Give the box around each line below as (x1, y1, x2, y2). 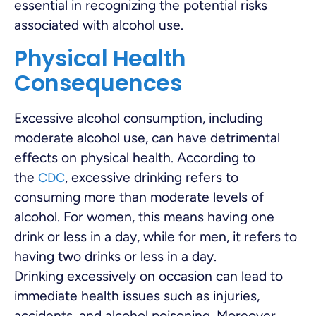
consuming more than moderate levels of (14, 188, 264, 205)
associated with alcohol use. (14, 17, 183, 34)
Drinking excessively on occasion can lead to (14, 267, 283, 284)
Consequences (14, 68, 182, 99)
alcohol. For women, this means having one (14, 208, 274, 225)
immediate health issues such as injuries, (14, 287, 260, 304)
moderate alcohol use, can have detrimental (14, 129, 280, 146)
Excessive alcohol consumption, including (14, 109, 263, 126)
